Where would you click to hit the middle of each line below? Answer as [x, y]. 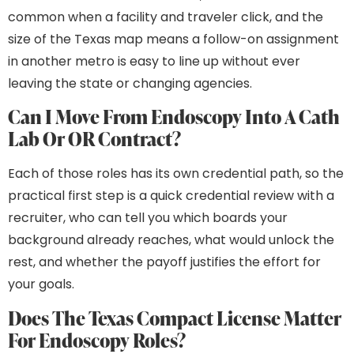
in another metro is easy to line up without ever [154, 61]
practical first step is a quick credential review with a [171, 196]
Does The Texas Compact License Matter [175, 318]
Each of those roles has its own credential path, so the [176, 174]
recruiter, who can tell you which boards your [148, 218]
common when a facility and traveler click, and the [166, 17]
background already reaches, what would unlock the [171, 240]
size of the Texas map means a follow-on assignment [173, 39]
